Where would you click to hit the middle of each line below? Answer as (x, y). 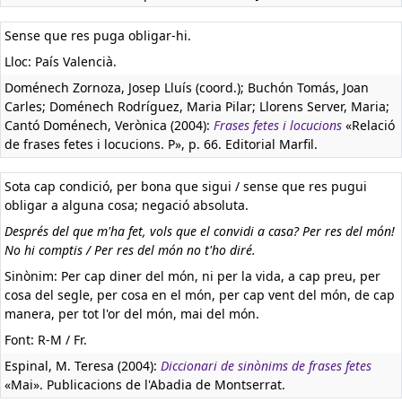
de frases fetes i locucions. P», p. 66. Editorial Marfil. (161, 144)
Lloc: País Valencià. (61, 61)
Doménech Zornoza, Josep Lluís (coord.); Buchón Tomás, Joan (187, 87)
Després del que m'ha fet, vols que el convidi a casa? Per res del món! (200, 231)
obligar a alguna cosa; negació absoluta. (127, 205)
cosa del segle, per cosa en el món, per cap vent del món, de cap (200, 295)
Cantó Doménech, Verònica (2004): (109, 125)
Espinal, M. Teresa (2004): (83, 366)
